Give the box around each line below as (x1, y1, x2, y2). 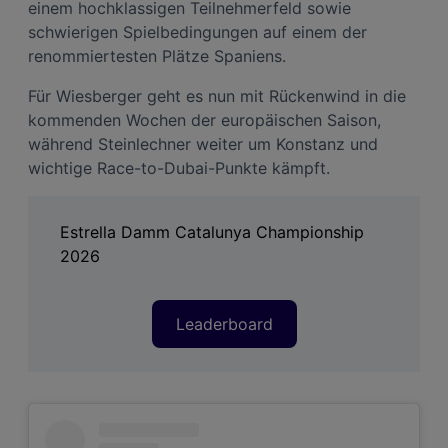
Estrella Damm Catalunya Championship (60, 221, 364, 242)
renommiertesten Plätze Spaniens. (28, 45, 286, 66)
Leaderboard (175, 313, 273, 334)
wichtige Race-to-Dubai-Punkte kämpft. (28, 157, 330, 178)
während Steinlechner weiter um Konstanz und (28, 133, 378, 154)
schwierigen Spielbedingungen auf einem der (28, 21, 367, 42)
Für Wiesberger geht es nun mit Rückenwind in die (28, 85, 406, 106)
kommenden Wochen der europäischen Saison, (28, 109, 381, 130)
